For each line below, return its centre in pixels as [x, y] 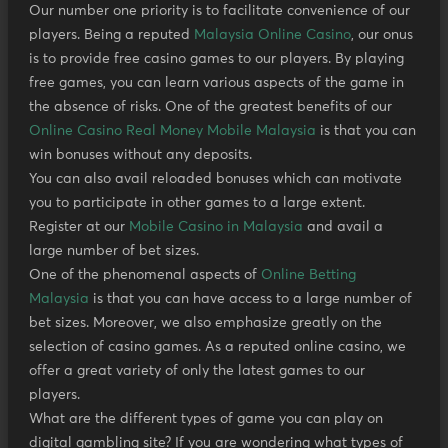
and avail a [343, 227]
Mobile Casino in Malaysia [216, 227]
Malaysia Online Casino [272, 35]
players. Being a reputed [111, 35]
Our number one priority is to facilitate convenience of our [219, 11]
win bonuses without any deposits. [140, 155]
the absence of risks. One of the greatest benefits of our [210, 107]
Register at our [79, 227]
